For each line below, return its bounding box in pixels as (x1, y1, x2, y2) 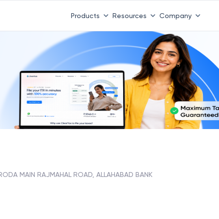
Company (159, 11, 192, 20)
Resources (112, 11, 147, 20)
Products (70, 11, 100, 20)
